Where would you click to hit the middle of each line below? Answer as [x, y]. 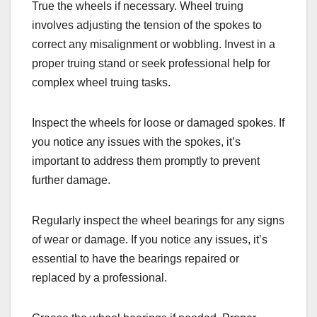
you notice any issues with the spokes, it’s [136, 142]
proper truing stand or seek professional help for [151, 63]
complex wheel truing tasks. [101, 82]
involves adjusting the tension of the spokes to [147, 25]
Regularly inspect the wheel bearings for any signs [158, 220]
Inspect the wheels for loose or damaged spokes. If [158, 122]
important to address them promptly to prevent [146, 161]
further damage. [71, 180]
